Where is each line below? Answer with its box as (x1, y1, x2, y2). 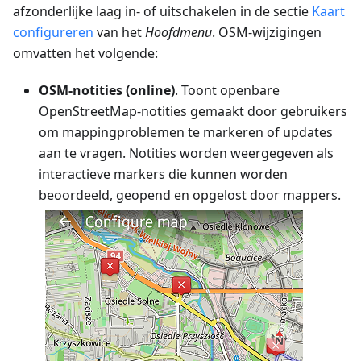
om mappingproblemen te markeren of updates (39, 122, 333, 141)
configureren (13, 23, 93, 41)
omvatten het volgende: (13, 44, 158, 62)
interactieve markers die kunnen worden (39, 164, 288, 183)
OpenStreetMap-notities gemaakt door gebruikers (39, 102, 347, 120)
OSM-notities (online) (39, 81, 175, 99)
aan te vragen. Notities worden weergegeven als (39, 143, 334, 162)
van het (93, 23, 145, 41)
